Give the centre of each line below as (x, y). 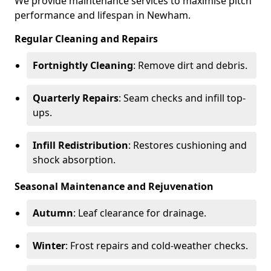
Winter (49, 246)
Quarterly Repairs (76, 98)
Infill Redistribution (80, 145)
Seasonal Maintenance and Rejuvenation (114, 186)
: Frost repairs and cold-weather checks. (157, 246)
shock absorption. (74, 160)
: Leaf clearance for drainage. (140, 213)
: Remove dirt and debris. (190, 65)
